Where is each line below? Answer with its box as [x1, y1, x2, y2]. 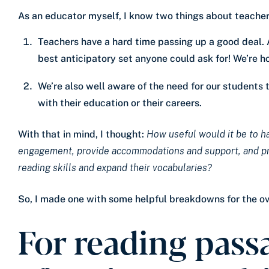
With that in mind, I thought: [18, 128, 147, 140]
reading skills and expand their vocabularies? [18, 162, 212, 174]
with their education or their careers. [38, 97, 204, 109]
